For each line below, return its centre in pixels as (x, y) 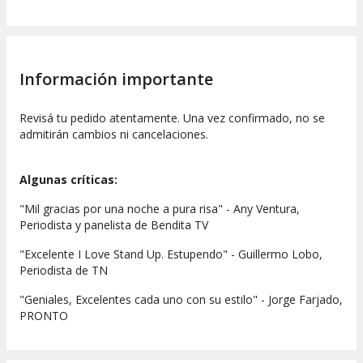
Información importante (116, 79)
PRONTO (44, 316)
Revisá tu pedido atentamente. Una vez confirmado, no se (172, 118)
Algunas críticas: (68, 180)
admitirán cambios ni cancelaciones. (114, 135)
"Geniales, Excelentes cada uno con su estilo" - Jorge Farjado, (181, 300)
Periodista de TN (64, 271)
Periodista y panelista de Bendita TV (114, 225)
